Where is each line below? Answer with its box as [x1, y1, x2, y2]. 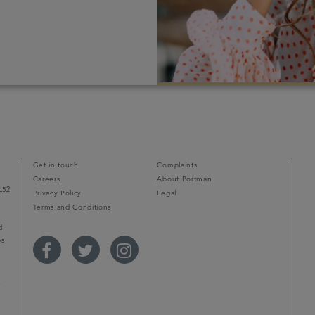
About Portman [157, 175, 212, 183]
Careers [32, 175, 60, 183]
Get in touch [32, 161, 79, 169]
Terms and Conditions [32, 203, 112, 211]
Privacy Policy [32, 189, 82, 197]
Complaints [157, 161, 198, 169]
